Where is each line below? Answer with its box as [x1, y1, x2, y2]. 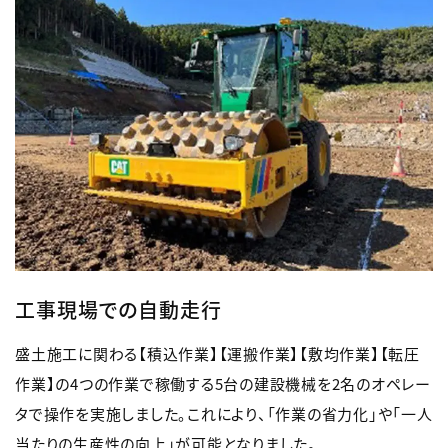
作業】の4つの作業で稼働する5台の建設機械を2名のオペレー [15, 372, 431, 394]
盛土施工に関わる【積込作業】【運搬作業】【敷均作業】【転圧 [15, 342, 420, 364]
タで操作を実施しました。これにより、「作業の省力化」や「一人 [15, 402, 433, 424]
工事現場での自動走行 [15, 294, 222, 324]
